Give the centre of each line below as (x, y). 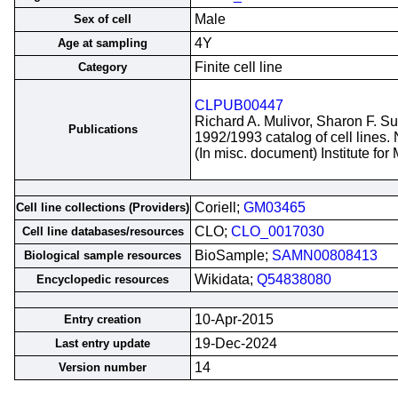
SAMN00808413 (325, 255)
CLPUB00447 (239, 105)
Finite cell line (239, 67)
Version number (103, 367)
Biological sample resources (103, 255)
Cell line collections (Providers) (103, 207)
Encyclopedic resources (103, 279)
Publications (103, 129)
